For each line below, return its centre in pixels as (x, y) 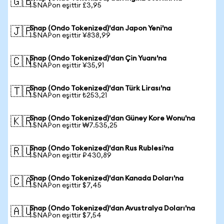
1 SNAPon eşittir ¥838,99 (70, 35)
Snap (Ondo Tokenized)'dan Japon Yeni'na (101, 28)
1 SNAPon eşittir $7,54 (65, 215)
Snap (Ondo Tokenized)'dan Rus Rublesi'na (101, 148)
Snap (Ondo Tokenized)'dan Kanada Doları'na (106, 178)
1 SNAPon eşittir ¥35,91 (67, 65)
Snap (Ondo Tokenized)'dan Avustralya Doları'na (112, 208)
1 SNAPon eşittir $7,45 (65, 185)
